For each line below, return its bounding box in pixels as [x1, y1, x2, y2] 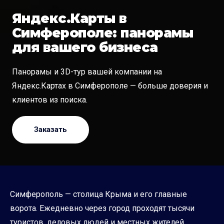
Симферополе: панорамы [12, 24, 193, 41]
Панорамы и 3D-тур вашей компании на [12, 66, 162, 76]
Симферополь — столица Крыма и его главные [10, 189, 187, 199]
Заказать [34, 124, 67, 134]
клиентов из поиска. [12, 94, 87, 104]
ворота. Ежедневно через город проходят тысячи [10, 203, 194, 213]
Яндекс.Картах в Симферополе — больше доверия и [12, 80, 208, 90]
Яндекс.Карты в [12, 10, 127, 26]
